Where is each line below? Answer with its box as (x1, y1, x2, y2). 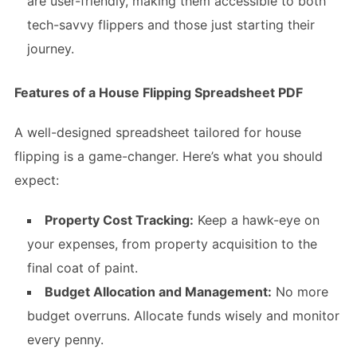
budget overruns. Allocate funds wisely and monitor (26, 308, 339, 324)
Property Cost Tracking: (44, 212, 194, 228)
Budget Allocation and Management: (44, 284, 272, 300)
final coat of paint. (26, 260, 138, 276)
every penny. (26, 331, 104, 347)
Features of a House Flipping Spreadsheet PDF (14, 84, 303, 100)
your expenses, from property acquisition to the (26, 236, 317, 252)
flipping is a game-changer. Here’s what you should (14, 148, 323, 164)
